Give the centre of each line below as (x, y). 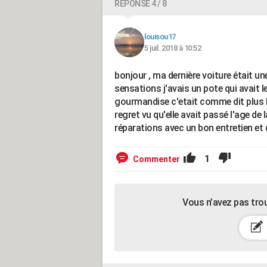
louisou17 (160, 37)
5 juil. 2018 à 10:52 (173, 48)
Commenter (156, 159)
